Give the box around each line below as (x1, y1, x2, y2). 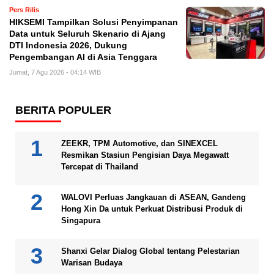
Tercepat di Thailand (61, 162, 138, 172)
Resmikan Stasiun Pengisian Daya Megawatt (61, 150, 229, 160)
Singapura (61, 216, 100, 226)
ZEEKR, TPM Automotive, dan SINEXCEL (61, 139, 218, 149)
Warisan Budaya (61, 258, 122, 268)
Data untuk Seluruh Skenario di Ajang (9, 29, 166, 39)
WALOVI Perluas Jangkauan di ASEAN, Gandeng (61, 193, 246, 202)
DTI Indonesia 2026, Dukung (9, 41, 127, 51)
